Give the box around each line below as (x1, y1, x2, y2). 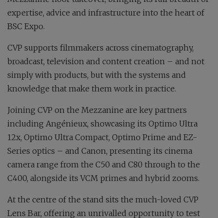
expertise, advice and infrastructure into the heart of (7, 8, 204, 18)
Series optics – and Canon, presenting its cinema (7, 146, 192, 156)
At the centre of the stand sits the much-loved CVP (7, 195, 199, 205)
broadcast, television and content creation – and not (7, 56, 204, 67)
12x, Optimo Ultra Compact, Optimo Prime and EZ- (7, 132, 197, 143)
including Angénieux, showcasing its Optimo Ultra (7, 119, 198, 129)
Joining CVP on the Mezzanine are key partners (7, 105, 187, 115)
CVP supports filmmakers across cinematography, (7, 43, 194, 53)
